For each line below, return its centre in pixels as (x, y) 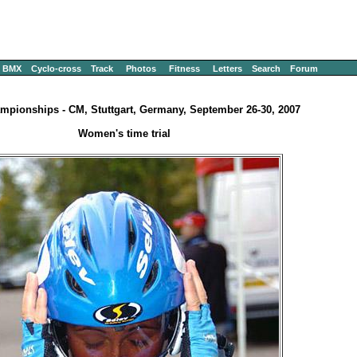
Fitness (184, 69)
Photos (141, 69)
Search (266, 69)
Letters (228, 69)
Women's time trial (124, 134)
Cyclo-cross (56, 69)
